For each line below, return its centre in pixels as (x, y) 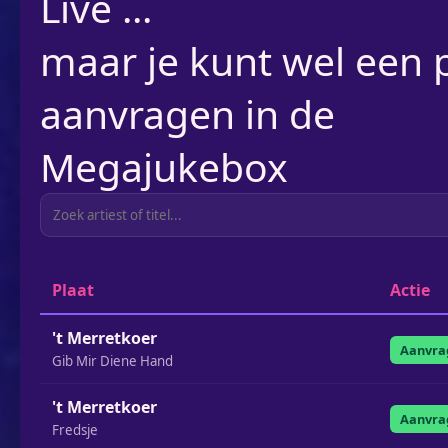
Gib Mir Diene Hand (112, 361)
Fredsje (75, 430)
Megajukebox (164, 166)
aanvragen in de (187, 113)
